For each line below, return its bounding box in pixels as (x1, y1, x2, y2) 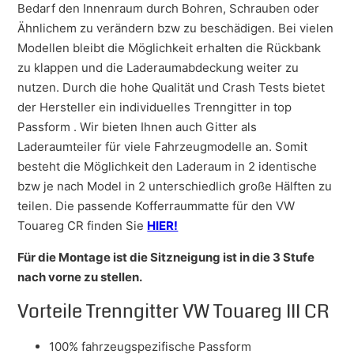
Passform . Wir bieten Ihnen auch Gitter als (17, 119, 258, 134)
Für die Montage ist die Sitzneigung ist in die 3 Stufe (17, 249, 315, 265)
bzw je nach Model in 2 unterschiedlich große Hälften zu (17, 178, 333, 194)
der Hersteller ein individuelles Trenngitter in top (17, 99, 292, 115)
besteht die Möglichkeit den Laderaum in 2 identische (17, 158, 318, 174)
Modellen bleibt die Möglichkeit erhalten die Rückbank (17, 40, 322, 55)
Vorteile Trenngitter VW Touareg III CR (17, 297, 330, 325)
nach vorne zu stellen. (17, 269, 143, 284)
